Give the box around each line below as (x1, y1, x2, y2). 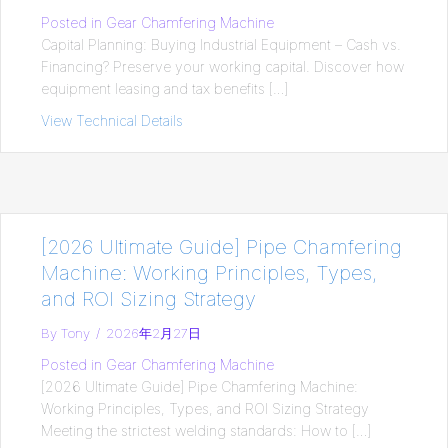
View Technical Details (41, 111, 183, 129)
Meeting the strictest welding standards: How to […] (41, 421, 371, 439)
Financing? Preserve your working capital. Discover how (41, 57, 404, 75)
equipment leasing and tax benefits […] (41, 79, 288, 97)
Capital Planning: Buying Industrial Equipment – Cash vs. (41, 35, 401, 53)
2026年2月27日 (106, 324, 201, 341)
